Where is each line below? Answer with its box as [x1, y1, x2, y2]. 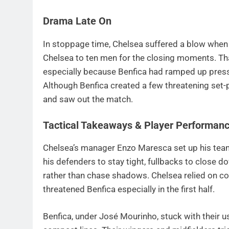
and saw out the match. [43, 94, 133, 105]
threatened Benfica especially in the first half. [43, 184, 215, 195]
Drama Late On [43, 15, 111, 28]
